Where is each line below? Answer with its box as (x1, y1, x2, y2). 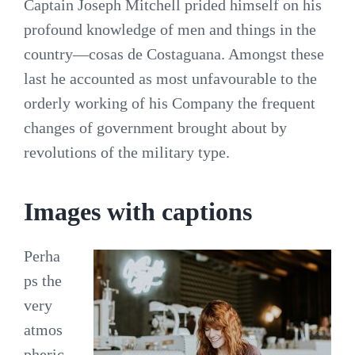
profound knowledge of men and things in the (24, 20, 316, 38)
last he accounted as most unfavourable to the (24, 69, 317, 87)
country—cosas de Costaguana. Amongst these (24, 44, 324, 63)
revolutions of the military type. (24, 143, 230, 161)
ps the (24, 271, 62, 289)
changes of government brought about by (24, 118, 287, 136)
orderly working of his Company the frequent (24, 94, 315, 112)
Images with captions (24, 197, 252, 226)
